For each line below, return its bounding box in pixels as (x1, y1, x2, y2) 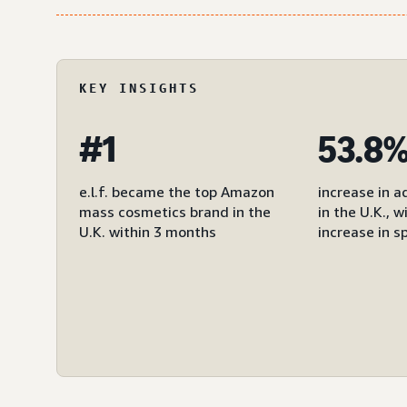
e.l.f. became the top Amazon (79, 183, 274, 201)
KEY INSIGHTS (79, 80, 199, 95)
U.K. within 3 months (79, 223, 216, 241)
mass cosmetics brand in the (79, 203, 271, 221)
